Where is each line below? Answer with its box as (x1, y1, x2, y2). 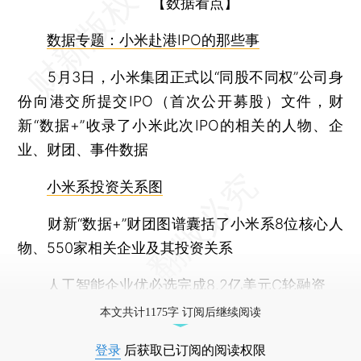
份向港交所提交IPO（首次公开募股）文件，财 (18, 92, 343, 110)
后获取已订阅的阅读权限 (121, 342, 266, 357)
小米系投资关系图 (47, 177, 164, 195)
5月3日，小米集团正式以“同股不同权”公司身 (18, 68, 343, 85)
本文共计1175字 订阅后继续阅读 (100, 305, 261, 318)
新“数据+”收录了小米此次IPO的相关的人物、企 (18, 116, 343, 134)
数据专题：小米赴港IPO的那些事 (47, 31, 260, 48)
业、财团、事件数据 (18, 140, 149, 158)
